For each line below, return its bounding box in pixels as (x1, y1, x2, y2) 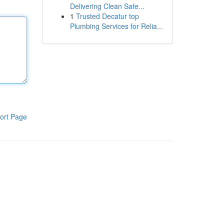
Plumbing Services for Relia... (69, 21, 163, 31)
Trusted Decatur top (75, 11, 139, 21)
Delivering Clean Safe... (69, 1, 144, 11)
